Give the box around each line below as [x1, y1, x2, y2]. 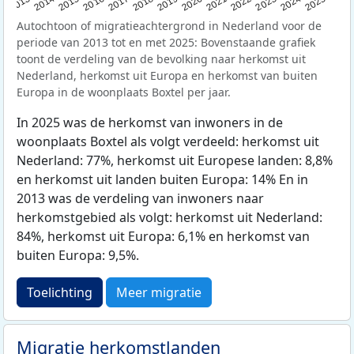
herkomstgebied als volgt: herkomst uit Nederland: [17, 208, 322, 226]
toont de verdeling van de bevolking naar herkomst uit [17, 51, 306, 66]
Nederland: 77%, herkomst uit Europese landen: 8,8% [17, 151, 333, 169]
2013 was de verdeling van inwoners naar [17, 189, 264, 207]
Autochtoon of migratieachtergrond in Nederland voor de [17, 17, 322, 33]
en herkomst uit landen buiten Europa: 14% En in [17, 170, 308, 188]
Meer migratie [116, 283, 201, 301]
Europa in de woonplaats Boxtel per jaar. [17, 84, 231, 100]
